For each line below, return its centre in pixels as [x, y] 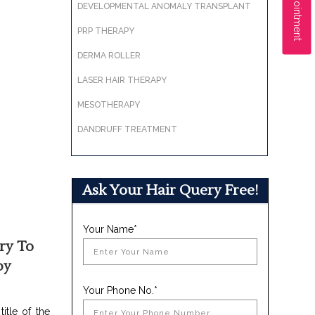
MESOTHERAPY [108, 105]
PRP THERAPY [105, 31]
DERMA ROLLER [109, 56]
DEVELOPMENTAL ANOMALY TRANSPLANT [164, 6]
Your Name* [110, 229]
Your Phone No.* [120, 290]
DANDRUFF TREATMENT [127, 129]
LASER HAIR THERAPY [122, 80]
